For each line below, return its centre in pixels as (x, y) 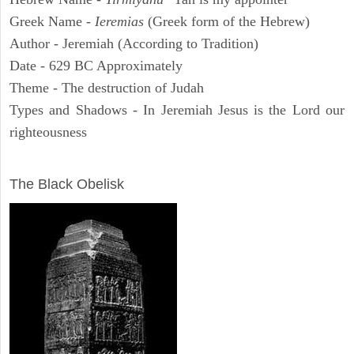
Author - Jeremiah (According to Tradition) (134, 44)
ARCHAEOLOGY (66, 162)
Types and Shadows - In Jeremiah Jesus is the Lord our (177, 110)
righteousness (48, 132)
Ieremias (119, 22)
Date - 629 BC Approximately (96, 66)
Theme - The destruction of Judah (107, 88)
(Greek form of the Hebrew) (227, 22)
